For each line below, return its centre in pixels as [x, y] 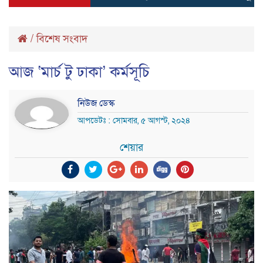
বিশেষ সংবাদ [62, 39]
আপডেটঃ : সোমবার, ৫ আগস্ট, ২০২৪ [134, 120]
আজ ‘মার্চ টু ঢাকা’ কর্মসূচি [79, 72]
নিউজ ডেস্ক [96, 103]
